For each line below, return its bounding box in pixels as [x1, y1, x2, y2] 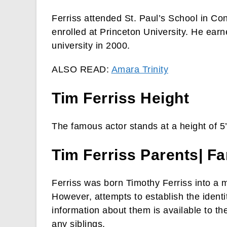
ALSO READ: [52, 64, 111, 75]
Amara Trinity [111, 64, 168, 75]
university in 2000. [52, 41, 130, 51]
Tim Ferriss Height [52, 90, 189, 107]
